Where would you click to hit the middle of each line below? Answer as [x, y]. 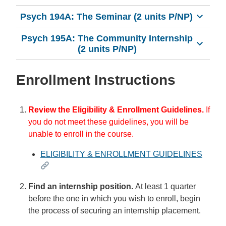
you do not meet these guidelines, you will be [108, 122]
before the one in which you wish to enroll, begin [114, 198]
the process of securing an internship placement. [115, 210]
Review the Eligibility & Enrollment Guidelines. [116, 109]
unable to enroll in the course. [81, 134]
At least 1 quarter [164, 186]
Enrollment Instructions [96, 80]
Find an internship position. [81, 186]
